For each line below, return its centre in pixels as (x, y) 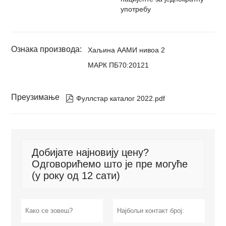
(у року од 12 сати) (76, 176)
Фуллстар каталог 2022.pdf (121, 99)
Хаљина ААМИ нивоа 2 (127, 50)
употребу (136, 9)
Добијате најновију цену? (91, 153)
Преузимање (36, 97)
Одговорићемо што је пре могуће (110, 164)
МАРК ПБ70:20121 (119, 65)
